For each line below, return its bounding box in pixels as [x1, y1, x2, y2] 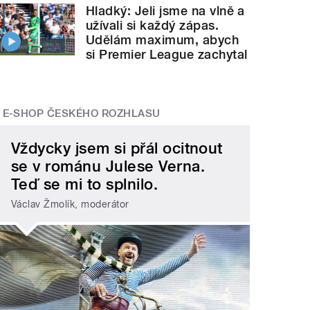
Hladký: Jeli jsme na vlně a [86, 3, 245, 18]
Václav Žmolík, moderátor [11, 198, 129, 210]
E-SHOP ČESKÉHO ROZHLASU [2, 107, 161, 120]
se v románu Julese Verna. [11, 157, 206, 176]
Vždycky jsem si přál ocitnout [11, 139, 223, 158]
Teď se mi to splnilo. [11, 175, 158, 194]
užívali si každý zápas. [86, 17, 219, 33]
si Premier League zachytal [86, 46, 248, 62]
